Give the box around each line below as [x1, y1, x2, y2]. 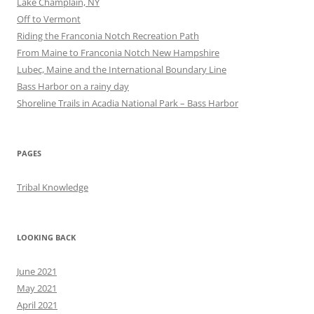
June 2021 [17, 265, 57, 278]
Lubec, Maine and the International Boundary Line [17, 63, 226, 76]
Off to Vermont [17, 13, 81, 26]
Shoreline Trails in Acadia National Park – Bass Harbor [17, 97, 238, 110]
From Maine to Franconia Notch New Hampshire [17, 46, 219, 60]
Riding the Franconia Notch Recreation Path [17, 29, 199, 43]
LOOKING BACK [17, 232, 76, 243]
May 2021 [17, 282, 57, 295]
